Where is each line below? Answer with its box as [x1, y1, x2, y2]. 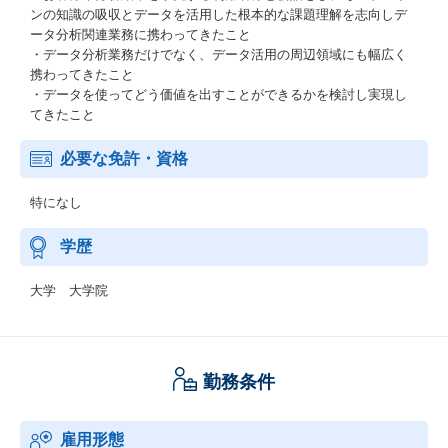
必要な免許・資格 [60, 150, 188, 167]
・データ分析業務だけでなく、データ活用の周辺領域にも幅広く [30, 47, 407, 62]
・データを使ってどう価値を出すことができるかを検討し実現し [30, 87, 407, 102]
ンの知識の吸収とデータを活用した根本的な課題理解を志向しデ [30, 7, 407, 22]
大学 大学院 [30, 283, 108, 298]
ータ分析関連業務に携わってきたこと [30, 27, 251, 42]
